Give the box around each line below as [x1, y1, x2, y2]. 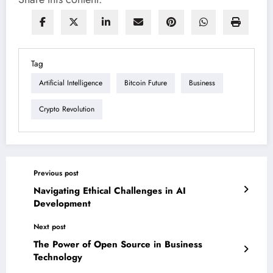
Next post [34, 221, 66, 232]
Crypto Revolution [39, 104, 94, 115]
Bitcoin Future [124, 77, 167, 89]
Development [34, 196, 91, 210]
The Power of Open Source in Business [34, 237, 202, 251]
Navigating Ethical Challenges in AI [34, 183, 186, 197]
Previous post [34, 167, 79, 179]
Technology [34, 250, 82, 264]
